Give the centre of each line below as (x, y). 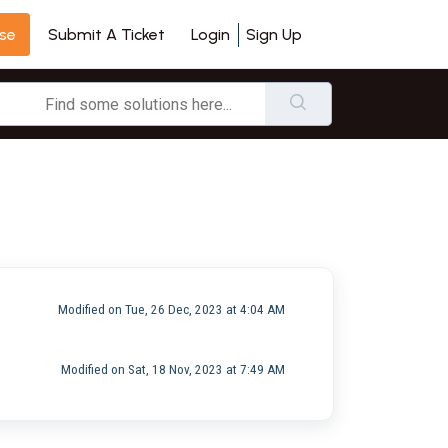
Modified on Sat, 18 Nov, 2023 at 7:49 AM (172, 369)
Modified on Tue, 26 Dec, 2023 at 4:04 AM (171, 309)
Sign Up (274, 34)
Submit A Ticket (106, 34)
